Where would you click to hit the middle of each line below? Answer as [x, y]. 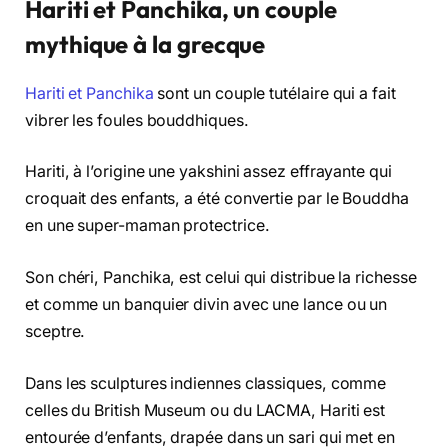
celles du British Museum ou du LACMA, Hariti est [205, 410]
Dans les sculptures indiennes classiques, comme [206, 383]
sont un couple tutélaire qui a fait [274, 93]
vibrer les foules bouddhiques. [137, 120]
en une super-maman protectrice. [147, 226]
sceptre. [55, 331]
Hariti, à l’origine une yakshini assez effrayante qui [208, 172]
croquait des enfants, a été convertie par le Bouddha [217, 199]
